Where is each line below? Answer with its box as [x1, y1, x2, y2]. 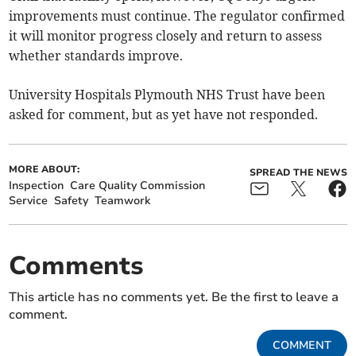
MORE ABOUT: [9, 163, 80, 176]
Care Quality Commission [70, 178, 206, 194]
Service [9, 193, 48, 209]
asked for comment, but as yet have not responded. [9, 106, 319, 123]
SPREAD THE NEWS [249, 166, 347, 180]
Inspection [9, 178, 64, 194]
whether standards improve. [9, 48, 184, 64]
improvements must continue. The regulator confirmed [9, 8, 346, 25]
